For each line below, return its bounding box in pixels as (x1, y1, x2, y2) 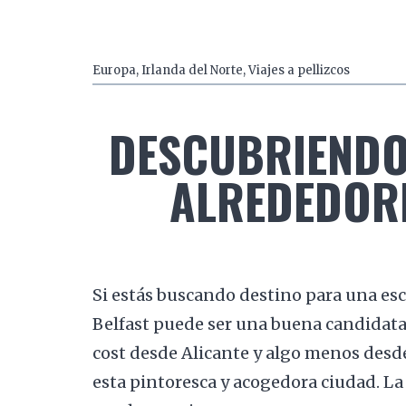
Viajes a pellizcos (248, 63, 351, 79)
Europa (92, 63, 137, 79)
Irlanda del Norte (141, 63, 244, 79)
